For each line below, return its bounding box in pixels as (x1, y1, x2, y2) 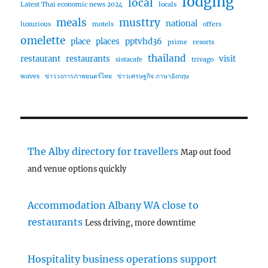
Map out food (181, 147, 232, 157)
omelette (20, 33, 66, 47)
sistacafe (115, 55, 143, 63)
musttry (119, 16, 161, 29)
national (166, 18, 198, 29)
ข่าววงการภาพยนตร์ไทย (45, 72, 112, 80)
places (96, 36, 120, 47)
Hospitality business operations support (28, 252, 218, 265)
